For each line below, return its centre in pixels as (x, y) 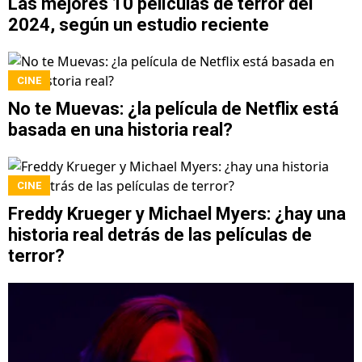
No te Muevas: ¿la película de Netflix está (173, 108)
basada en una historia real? (120, 129)
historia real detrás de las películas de (160, 234)
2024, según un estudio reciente (139, 24)
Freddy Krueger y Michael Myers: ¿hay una (177, 213)
